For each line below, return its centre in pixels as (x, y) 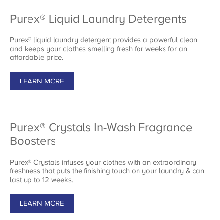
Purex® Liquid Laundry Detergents (98, 19)
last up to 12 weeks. (41, 180)
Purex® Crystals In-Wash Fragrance (101, 127)
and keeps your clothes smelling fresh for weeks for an (98, 49)
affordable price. (37, 57)
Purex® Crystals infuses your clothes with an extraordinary (103, 162)
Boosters (33, 141)
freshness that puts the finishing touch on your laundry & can (107, 171)
